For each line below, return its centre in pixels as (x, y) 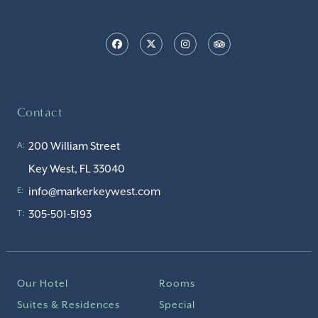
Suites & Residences (68, 304)
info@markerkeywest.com (94, 191)
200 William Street (74, 146)
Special (177, 304)
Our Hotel (43, 283)
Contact (40, 112)
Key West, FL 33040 (77, 169)
